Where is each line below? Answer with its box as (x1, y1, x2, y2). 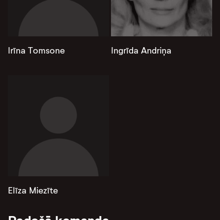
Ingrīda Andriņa (111, 45, 171, 56)
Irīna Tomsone (8, 45, 65, 56)
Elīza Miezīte (8, 185, 58, 196)
